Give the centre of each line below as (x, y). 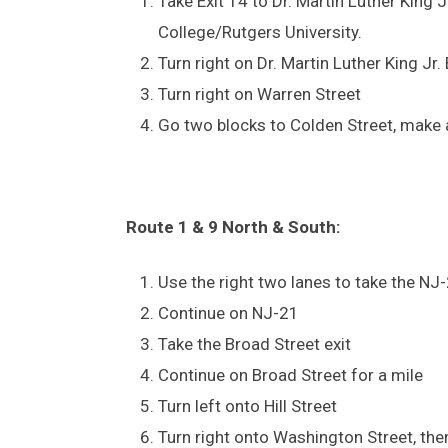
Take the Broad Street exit (254, 343)
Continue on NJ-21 (228, 312)
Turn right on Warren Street (259, 93)
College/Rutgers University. (260, 31)
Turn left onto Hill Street (247, 405)
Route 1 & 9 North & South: (233, 226)
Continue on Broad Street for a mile (290, 374)
